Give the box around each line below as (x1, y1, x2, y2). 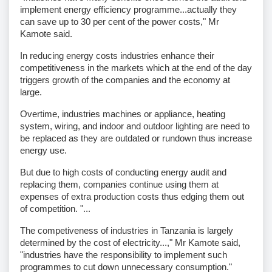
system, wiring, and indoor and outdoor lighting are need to (20, 120, 250, 131)
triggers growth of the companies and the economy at (20, 74, 230, 85)
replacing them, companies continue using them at (20, 178, 219, 189)
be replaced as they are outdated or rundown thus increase (20, 132, 252, 143)
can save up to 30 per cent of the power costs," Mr (20, 16, 219, 27)
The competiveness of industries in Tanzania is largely (20, 225, 233, 236)
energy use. (20, 144, 67, 155)
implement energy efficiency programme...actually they (20, 4, 237, 15)
